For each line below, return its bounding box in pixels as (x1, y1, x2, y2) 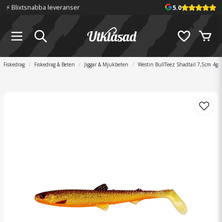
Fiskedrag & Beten (34, 61, 75, 68)
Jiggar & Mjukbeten (84, 61, 128, 68)
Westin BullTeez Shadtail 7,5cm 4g (138, 61, 218, 68)
